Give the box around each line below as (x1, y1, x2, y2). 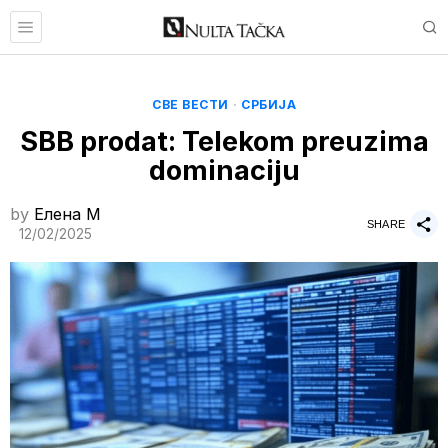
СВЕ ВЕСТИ (152, 97, 229, 112)
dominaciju (148, 154, 300, 187)
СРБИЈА (241, 97, 296, 112)
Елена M (34, 204, 101, 224)
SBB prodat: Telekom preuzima (19, 125, 429, 158)
